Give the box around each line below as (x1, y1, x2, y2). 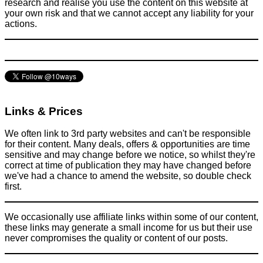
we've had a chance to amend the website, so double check (5, 171, 251, 181)
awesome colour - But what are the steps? (28, 43, 180, 53)
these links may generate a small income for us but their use (5, 222, 252, 233)
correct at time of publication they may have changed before (5, 160, 251, 171)
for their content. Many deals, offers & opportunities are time (5, 139, 250, 150)
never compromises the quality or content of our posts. (5, 233, 228, 244)
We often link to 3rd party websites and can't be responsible (5, 129, 251, 139)
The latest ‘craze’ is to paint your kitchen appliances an (28, 35, 228, 44)
